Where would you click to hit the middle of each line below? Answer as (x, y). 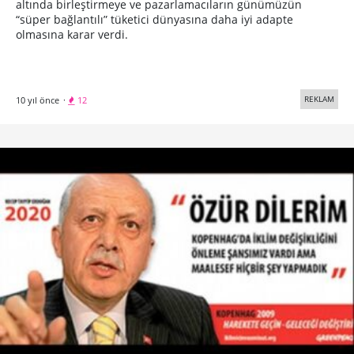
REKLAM (319, 99)
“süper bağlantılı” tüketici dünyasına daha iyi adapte (154, 20)
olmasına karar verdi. (72, 35)
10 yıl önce (38, 100)
